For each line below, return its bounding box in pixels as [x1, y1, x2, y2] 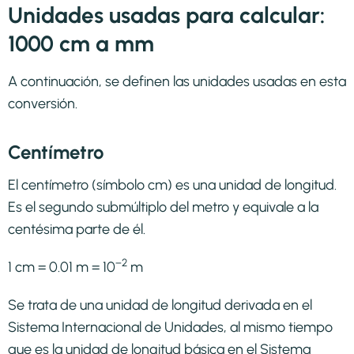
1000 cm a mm [8, 29, 154, 57]
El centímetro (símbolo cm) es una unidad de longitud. [8, 175, 337, 194]
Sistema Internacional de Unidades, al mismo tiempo [8, 318, 333, 336]
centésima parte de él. [8, 220, 145, 238]
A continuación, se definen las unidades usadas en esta [8, 72, 346, 90]
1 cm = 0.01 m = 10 [8, 258, 115, 276]
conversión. [8, 94, 77, 112]
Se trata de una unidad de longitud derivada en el [8, 296, 312, 314]
